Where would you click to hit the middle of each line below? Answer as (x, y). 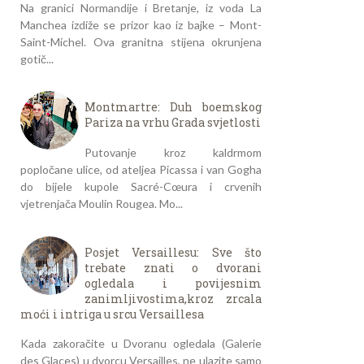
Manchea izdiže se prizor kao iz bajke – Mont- (141, 24)
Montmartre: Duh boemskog (173, 107)
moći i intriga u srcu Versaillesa (112, 314)
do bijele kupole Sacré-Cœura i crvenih (141, 186)
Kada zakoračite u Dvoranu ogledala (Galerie (141, 344)
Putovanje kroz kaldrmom (173, 152)
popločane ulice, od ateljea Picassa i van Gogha (141, 169)
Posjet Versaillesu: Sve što (173, 252)
